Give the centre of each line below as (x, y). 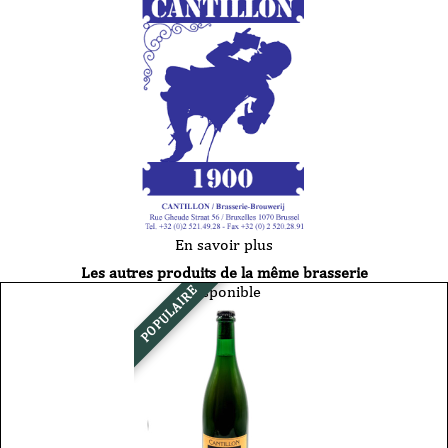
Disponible (224, 291)
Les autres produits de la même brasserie (224, 272)
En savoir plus (224, 244)
